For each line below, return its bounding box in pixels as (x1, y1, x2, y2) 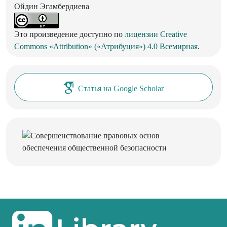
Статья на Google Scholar (78, 84, 164, 93)
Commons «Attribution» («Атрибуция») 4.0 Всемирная (14, 42, 198, 51)
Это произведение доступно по (14, 29, 125, 39)
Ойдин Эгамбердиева (14, 2, 89, 11)
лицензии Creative (125, 29, 187, 39)
